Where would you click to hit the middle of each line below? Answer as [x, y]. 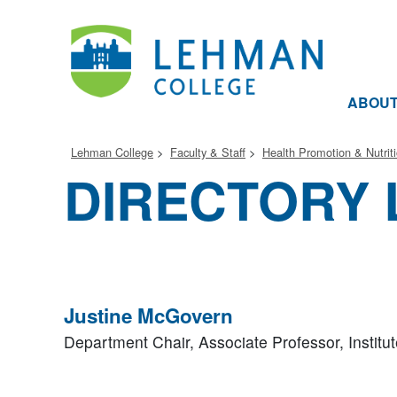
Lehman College [112, 152]
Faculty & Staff [208, 152]
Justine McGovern [148, 315]
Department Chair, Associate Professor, [206, 342]
